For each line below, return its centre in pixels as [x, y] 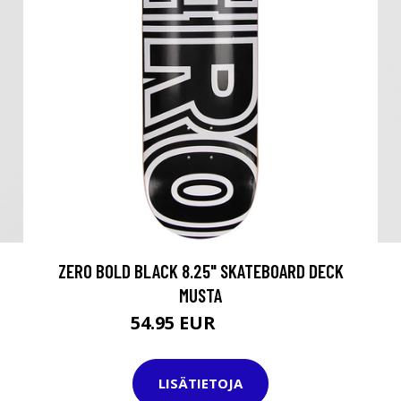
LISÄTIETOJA [200, 384]
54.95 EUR [175, 322]
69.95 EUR [245, 325]
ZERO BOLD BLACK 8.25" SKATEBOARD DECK [200, 270]
